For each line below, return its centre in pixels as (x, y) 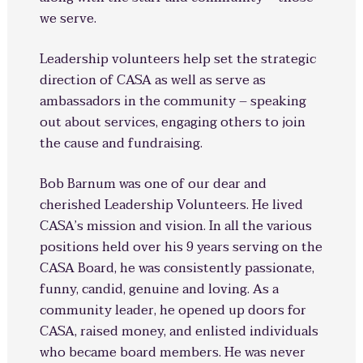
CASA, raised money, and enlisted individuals (179, 331)
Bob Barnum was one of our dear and (153, 184)
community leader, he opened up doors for (173, 310)
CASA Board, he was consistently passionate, (177, 268)
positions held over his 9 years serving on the (181, 247)
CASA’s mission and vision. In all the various (175, 226)
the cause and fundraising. (121, 143)
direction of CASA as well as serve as (152, 80)
